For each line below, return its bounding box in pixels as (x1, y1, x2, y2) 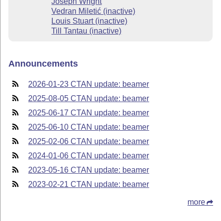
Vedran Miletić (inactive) (51, 6, 136, 15)
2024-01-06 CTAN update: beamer (28, 151, 149, 160)
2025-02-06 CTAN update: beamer (28, 137, 149, 146)
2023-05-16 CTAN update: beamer (28, 165, 149, 174)
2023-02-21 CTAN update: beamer (28, 180, 149, 188)
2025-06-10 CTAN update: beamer (28, 122, 149, 131)
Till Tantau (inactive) (51, 26, 122, 35)
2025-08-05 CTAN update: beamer (28, 94, 149, 103)
